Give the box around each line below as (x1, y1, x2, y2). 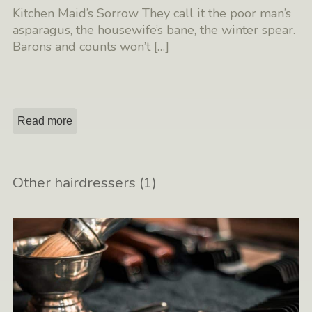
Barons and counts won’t (13, 38, 155, 55)
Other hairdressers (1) (13, 173, 157, 192)
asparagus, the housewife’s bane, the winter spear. (13, 21, 296, 38)
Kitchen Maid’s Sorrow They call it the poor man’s (13, 4, 292, 22)
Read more (17, 114, 73, 127)
